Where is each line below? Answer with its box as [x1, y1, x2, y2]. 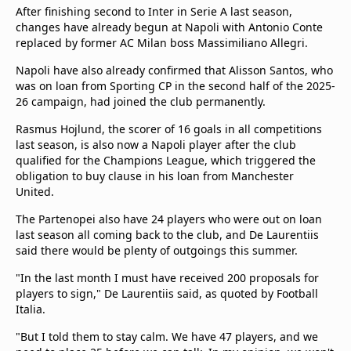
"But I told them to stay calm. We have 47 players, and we [16, 329, 318, 344]
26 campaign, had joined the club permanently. [16, 94, 269, 109]
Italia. [16, 302, 49, 317]
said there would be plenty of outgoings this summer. [16, 243, 301, 258]
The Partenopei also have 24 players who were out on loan [16, 212, 322, 226]
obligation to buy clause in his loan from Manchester [16, 168, 294, 183]
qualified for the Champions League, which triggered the [16, 153, 316, 168]
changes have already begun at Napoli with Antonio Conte [16, 20, 323, 34]
